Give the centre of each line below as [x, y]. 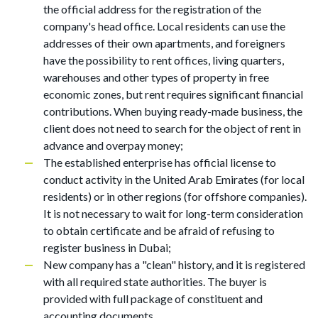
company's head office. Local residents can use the [164, 26]
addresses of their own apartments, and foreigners [164, 43]
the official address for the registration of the [152, 9]
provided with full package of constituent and [153, 298]
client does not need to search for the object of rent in [172, 128]
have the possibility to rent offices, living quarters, [164, 60]
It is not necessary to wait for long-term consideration [173, 213]
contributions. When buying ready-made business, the [173, 111]
